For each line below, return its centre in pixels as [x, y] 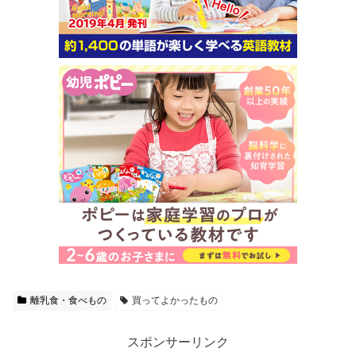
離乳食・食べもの [68, 301]
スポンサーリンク [178, 342]
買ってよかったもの [174, 301]
